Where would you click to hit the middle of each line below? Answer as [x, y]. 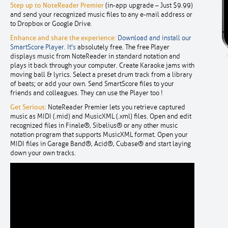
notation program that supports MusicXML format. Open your [99, 135]
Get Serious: [28, 107]
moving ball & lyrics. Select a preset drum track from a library [101, 75]
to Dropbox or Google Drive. [51, 24]
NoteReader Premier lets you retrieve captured [116, 107]
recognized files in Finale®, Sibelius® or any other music [94, 126]
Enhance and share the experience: [63, 38]
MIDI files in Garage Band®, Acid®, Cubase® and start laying [101, 144]
